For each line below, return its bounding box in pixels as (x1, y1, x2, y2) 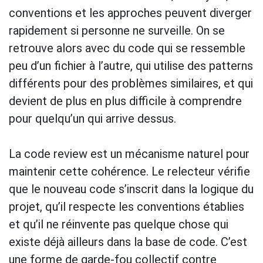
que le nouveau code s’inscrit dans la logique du (9, 181, 254, 196)
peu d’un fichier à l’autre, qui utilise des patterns (9, 58, 253, 73)
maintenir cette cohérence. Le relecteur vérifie (9, 164, 250, 178)
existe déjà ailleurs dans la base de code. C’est (9, 234, 247, 249)
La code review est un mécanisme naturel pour (9, 146, 249, 161)
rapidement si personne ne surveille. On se (9, 23, 225, 38)
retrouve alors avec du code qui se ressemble (9, 41, 245, 55)
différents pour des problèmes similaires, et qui (9, 76, 253, 90)
